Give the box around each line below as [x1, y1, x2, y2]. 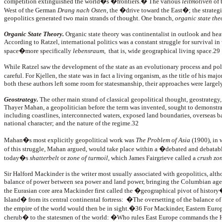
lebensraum [73, 47, 104, 55]
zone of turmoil [67, 154, 108, 162]
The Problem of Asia [136, 136, 190, 144]
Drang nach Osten [57, 6, 107, 14]
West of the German [4, 6, 57, 14]
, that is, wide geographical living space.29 [104, 47, 220, 55]
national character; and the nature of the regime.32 [4, 119, 139, 127]
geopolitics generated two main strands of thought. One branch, [4, 14, 175, 22]
